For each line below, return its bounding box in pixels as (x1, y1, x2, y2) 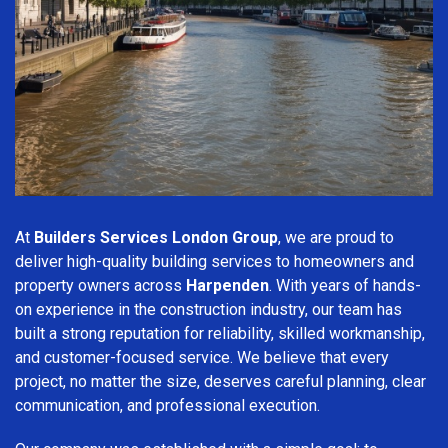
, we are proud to (278, 227, 394, 247)
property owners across (15, 275, 186, 295)
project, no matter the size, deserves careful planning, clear (15, 371, 426, 391)
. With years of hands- (269, 275, 421, 295)
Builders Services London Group (34, 227, 278, 247)
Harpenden (186, 275, 269, 295)
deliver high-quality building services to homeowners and (15, 251, 414, 271)
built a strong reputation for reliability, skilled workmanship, (15, 323, 425, 343)
